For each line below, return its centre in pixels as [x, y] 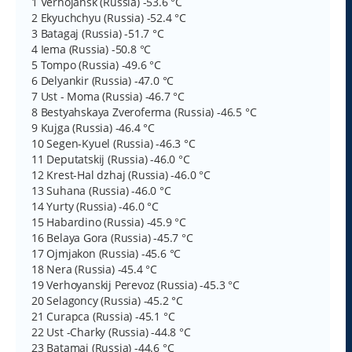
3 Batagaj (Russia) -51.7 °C [98, 33]
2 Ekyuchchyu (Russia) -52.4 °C [109, 17]
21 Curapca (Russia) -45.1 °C [103, 316]
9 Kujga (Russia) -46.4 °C [93, 127]
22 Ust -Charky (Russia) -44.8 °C [111, 332]
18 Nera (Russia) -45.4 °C [94, 269]
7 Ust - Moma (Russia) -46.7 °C [108, 96]
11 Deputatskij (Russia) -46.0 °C [111, 159]
